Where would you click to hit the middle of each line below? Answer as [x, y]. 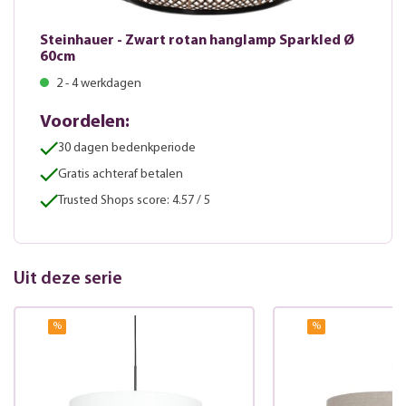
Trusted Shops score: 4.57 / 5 [134, 201]
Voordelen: [85, 123]
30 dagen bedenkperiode [127, 149]
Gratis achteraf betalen [121, 175]
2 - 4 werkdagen [97, 84]
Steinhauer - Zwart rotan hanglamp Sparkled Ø [197, 41]
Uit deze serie [68, 280]
